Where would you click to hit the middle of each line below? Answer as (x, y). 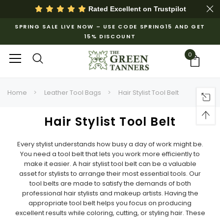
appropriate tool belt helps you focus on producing (110, 203)
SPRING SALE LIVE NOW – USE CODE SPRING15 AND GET (110, 27)
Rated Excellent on (120, 9)
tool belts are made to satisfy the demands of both (110, 183)
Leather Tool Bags (73, 93)
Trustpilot (170, 9)
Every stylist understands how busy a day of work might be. (110, 144)
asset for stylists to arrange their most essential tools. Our (110, 174)
